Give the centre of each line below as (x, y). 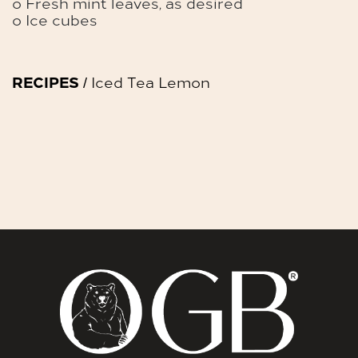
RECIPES (46, 81)
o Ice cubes (55, 19)
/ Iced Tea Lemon (145, 81)
